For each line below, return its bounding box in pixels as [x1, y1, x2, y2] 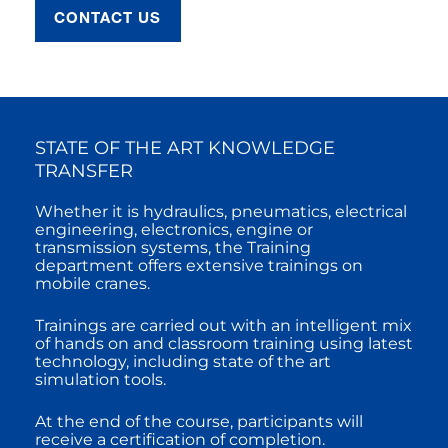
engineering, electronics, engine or [35, 220, 313, 240]
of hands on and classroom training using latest [35, 334, 413, 354]
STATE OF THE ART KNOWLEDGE [35, 137, 335, 160]
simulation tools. [35, 370, 166, 390]
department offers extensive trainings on [35, 256, 363, 276]
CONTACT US [54, 8, 162, 27]
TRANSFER [35, 160, 133, 183]
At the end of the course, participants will [35, 412, 363, 432]
